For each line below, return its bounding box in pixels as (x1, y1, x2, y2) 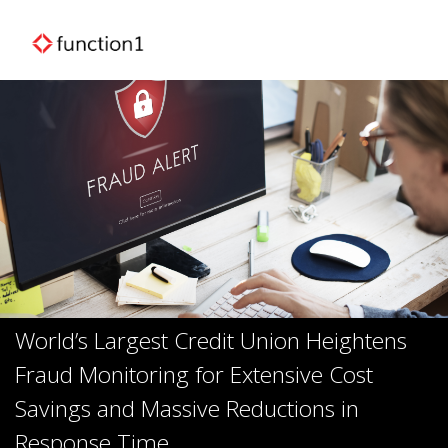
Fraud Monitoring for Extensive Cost (15, 359, 373, 391)
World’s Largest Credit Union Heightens (15, 325, 407, 357)
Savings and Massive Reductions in (15, 393, 359, 425)
